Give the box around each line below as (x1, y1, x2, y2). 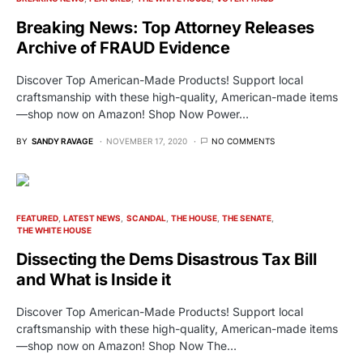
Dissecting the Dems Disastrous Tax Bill (16, 249, 317, 269)
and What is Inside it (16, 269, 171, 289)
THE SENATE (222, 212, 271, 223)
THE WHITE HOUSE (17, 224, 92, 235)
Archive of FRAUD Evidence (16, 37, 230, 58)
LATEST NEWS (63, 212, 122, 223)
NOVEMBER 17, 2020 (106, 135, 187, 146)
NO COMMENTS (211, 135, 275, 146)
